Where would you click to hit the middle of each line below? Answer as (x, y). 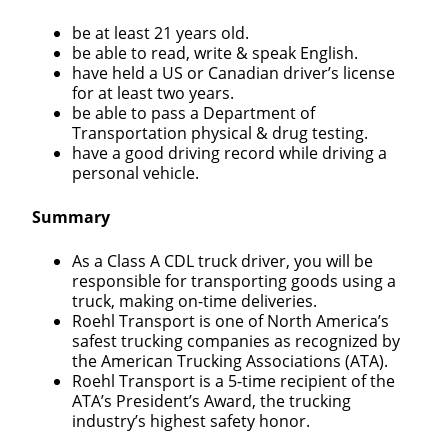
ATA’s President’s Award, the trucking (211, 401)
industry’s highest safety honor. (191, 421)
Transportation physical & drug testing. (220, 133)
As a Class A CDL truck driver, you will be (222, 261)
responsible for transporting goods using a (234, 281)
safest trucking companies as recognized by (236, 341)
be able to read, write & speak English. (215, 53)
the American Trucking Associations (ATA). (230, 361)
